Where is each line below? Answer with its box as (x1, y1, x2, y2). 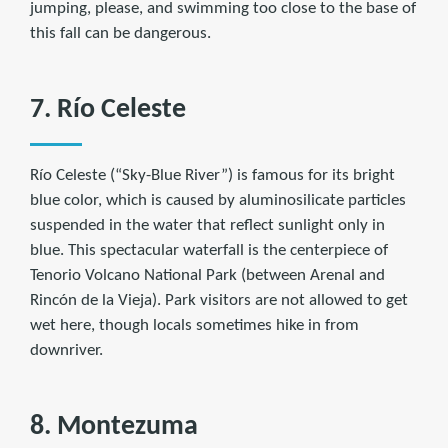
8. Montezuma (30, 412, 198, 441)
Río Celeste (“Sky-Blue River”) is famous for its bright (30, 166, 395, 184)
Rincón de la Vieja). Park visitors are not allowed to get (30, 291, 408, 309)
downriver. (30, 341, 103, 359)
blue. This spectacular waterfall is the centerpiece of (30, 241, 388, 259)
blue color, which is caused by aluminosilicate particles (30, 191, 406, 209)
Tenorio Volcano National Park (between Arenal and (30, 266, 385, 284)
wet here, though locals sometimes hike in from (30, 316, 359, 334)
